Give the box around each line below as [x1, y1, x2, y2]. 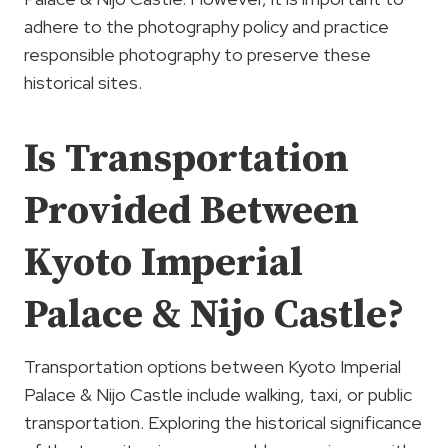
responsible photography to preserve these [24, 42, 371, 66]
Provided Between [24, 185, 359, 236]
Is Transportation [24, 133, 349, 184]
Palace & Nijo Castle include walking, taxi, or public [24, 382, 412, 406]
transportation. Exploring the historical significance [24, 410, 422, 434]
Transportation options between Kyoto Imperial [24, 354, 401, 378]
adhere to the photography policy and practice [24, 14, 389, 38]
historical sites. [24, 70, 142, 94]
